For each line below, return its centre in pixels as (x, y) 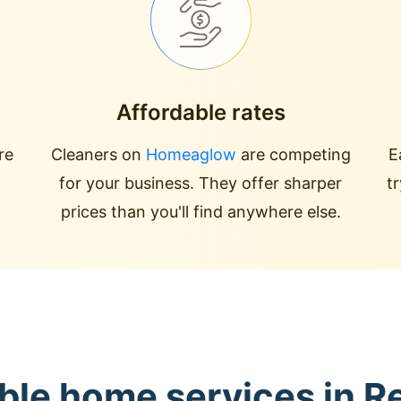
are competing (293, 154)
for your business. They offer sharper (200, 183)
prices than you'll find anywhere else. (200, 212)
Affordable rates (200, 112)
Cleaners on (98, 154)
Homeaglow (191, 154)
